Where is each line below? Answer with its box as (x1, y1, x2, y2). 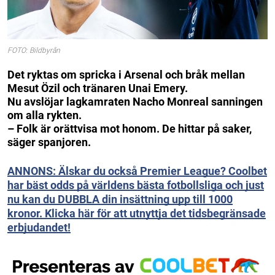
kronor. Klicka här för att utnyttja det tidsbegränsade (7, 206, 266, 220)
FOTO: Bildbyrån (7, 46, 60, 55)
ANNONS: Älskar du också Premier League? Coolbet (7, 164, 267, 177)
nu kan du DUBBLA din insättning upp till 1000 (7, 192, 233, 206)
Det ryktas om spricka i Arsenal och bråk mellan (7, 68, 245, 81)
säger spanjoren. (7, 135, 91, 149)
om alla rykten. (7, 108, 82, 122)
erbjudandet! (7, 220, 71, 234)
